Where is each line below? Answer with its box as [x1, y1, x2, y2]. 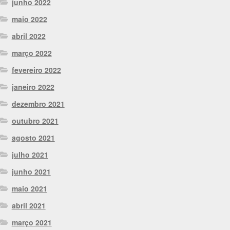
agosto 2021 [11, 132, 55, 143]
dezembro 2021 [11, 98, 65, 109]
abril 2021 [11, 200, 46, 210]
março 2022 [11, 47, 52, 58]
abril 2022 [11, 30, 46, 41]
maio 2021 [11, 183, 47, 194]
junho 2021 [11, 166, 51, 177]
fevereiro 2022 [11, 64, 61, 75]
